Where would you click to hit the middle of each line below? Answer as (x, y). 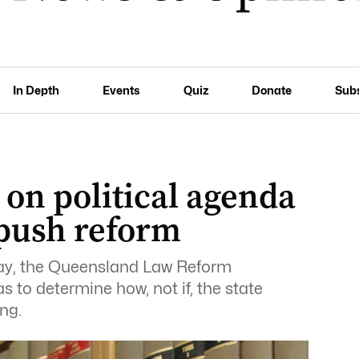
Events (121, 90)
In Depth (36, 90)
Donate (271, 90)
